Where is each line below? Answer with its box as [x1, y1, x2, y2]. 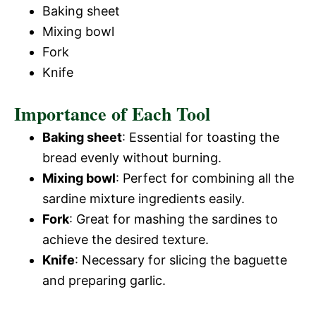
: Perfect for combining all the [116, 171, 294, 186]
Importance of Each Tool [14, 100, 210, 127]
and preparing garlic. [42, 273, 166, 288]
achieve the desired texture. [42, 232, 209, 247]
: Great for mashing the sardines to [69, 212, 278, 226]
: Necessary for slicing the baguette [75, 253, 287, 267]
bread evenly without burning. [42, 150, 221, 165]
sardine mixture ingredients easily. [42, 191, 245, 206]
